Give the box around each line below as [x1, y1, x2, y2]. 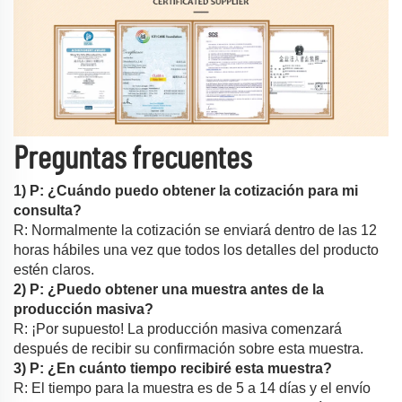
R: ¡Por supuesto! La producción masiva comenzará [13, 321, 342, 337]
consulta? [13, 203, 82, 219]
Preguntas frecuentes [13, 143, 251, 176]
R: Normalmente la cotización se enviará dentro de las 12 [13, 223, 377, 239]
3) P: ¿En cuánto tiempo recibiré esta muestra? [13, 361, 332, 377]
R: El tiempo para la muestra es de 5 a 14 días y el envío [13, 380, 371, 397]
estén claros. [13, 262, 94, 278]
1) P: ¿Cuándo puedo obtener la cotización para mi [13, 183, 358, 199]
